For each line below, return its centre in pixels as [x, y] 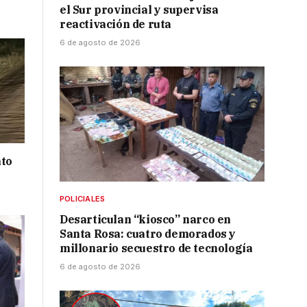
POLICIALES [83, 199]
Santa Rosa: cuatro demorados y [148, 234]
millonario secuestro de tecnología [156, 248]
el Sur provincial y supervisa [139, 10]
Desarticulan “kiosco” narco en [146, 220]
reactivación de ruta [116, 24]
